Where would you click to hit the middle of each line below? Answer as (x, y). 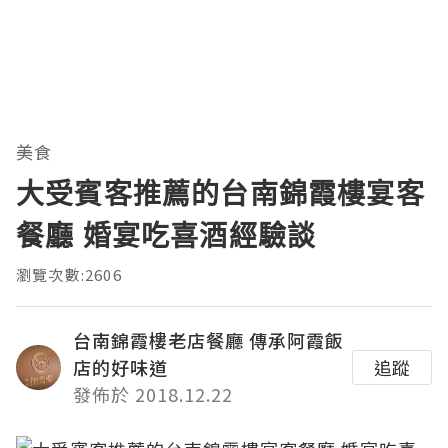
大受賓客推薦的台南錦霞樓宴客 (220, 193)
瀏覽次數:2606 (69, 275)
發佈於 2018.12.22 (153, 394)
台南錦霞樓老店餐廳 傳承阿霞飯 (208, 340)
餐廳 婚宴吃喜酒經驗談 (166, 235)
